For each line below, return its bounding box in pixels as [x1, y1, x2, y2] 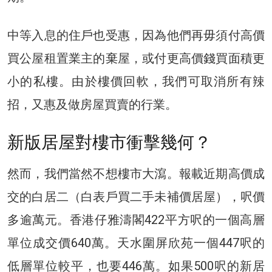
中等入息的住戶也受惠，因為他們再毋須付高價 [7, 27, 265, 42]
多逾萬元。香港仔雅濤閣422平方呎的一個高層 [7, 212, 265, 227]
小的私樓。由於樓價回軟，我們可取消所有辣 [7, 73, 265, 89]
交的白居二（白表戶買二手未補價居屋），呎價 [7, 189, 265, 204]
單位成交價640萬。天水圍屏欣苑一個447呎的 [7, 235, 265, 250]
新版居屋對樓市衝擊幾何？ [7, 132, 211, 152]
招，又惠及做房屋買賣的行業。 [7, 97, 177, 112]
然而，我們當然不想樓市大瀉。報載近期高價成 [7, 166, 265, 181]
